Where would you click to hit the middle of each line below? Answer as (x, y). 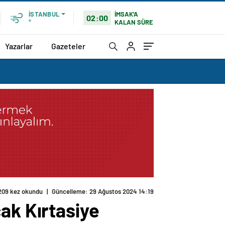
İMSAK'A (127, 14)
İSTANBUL (44, 14)
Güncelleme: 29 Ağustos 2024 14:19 (103, 192)
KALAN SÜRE (134, 22)
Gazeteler (68, 46)
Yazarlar (19, 46)
